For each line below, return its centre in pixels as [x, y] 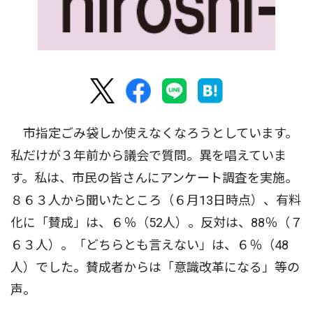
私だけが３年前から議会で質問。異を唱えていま [148, 156]
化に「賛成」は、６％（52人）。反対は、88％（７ [156, 223]
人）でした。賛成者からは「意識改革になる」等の [155, 268]
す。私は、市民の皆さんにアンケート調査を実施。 [154, 178]
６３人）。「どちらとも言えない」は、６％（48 [150, 245]
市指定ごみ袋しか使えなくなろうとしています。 [154, 133]
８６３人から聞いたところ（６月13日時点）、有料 [156, 201]
